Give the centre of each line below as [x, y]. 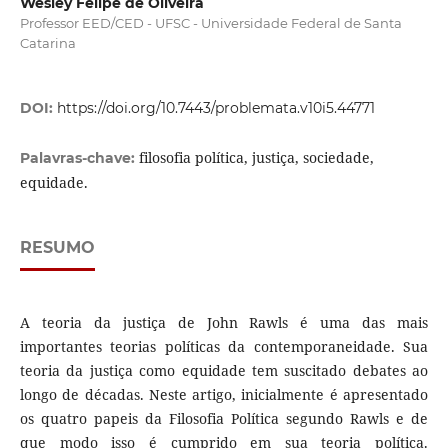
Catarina [47, 43]
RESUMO [57, 248]
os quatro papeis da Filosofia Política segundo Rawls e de [224, 419]
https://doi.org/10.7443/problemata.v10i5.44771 [215, 108]
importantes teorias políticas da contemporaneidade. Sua [224, 347]
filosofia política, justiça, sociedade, [256, 158]
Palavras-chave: [79, 158]
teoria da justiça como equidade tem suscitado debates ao [224, 371]
